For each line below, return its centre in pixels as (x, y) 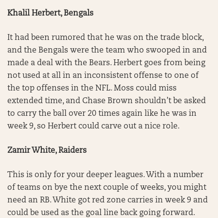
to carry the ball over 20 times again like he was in (102, 114)
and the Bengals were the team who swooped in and (107, 51)
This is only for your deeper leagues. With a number (105, 175)
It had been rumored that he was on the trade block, (105, 38)
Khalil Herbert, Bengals (50, 14)
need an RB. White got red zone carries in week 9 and (108, 200)
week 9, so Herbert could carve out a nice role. (94, 127)
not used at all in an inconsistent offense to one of (103, 76)
